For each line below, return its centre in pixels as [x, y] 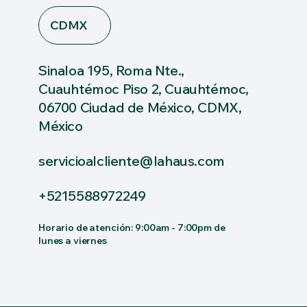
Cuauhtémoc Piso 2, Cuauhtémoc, [144, 89]
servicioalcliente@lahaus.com [132, 161]
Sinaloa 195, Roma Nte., [111, 70]
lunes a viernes [73, 241]
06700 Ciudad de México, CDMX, [140, 107]
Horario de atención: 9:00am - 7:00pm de [132, 228]
